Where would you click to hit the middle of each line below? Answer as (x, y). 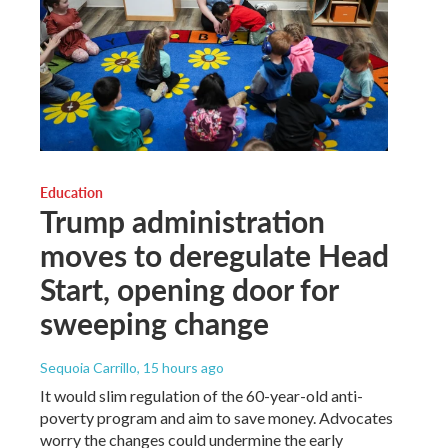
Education (71, 191)
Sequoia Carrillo (88, 367)
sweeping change (154, 322)
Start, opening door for (189, 288)
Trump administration (182, 220)
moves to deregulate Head (214, 254)
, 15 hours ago (180, 367)
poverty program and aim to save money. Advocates (216, 417)
